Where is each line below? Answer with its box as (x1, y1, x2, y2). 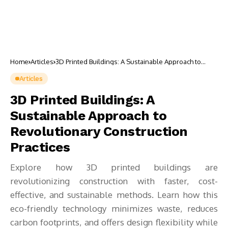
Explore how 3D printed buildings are (10, 162, 218, 173)
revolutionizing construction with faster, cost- (10, 176, 218, 186)
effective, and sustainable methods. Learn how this (10, 189, 218, 200)
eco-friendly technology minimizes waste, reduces (10, 203, 218, 214)
